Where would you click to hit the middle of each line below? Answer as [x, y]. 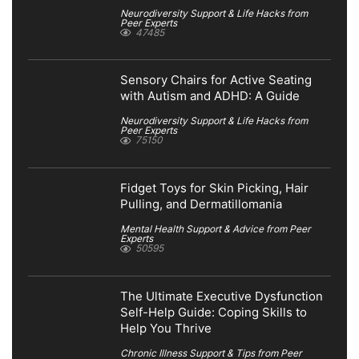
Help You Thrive [166, 328]
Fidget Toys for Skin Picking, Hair [214, 189]
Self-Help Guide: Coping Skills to [214, 312]
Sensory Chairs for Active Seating [216, 81]
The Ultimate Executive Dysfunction [222, 296]
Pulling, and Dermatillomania [201, 205]
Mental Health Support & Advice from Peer [216, 229]
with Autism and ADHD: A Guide [210, 97]
